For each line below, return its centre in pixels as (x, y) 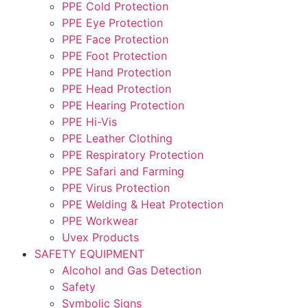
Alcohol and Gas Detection (132, 271)
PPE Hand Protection (117, 73)
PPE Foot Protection (114, 56)
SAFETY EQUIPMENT (89, 254)
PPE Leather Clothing (117, 139)
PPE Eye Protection (112, 23)
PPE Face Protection (115, 40)
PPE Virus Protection (116, 188)
